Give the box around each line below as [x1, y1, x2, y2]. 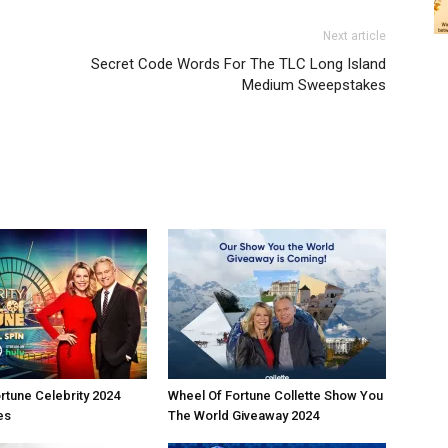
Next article [323, 29, 386, 43]
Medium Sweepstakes [242, 76, 386, 94]
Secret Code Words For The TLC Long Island [91, 55, 386, 73]
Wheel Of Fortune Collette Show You [168, 388, 383, 403]
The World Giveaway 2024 [168, 408, 319, 423]
